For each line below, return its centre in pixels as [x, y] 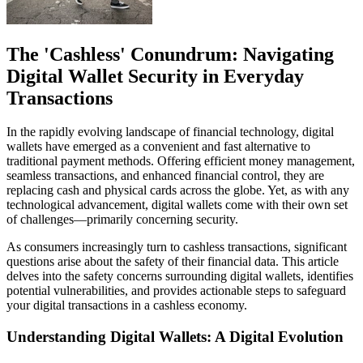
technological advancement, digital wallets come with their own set [177, 205]
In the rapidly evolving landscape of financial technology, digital [170, 132]
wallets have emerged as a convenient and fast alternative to [158, 147]
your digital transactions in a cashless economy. [127, 305]
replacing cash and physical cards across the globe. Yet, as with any [178, 190]
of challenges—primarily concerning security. [122, 220]
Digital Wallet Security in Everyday [155, 76]
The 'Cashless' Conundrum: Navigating [170, 54]
